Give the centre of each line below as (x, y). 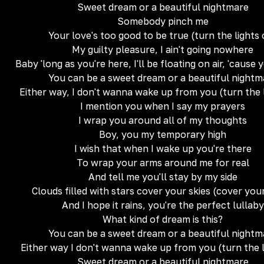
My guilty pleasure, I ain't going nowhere (163, 49)
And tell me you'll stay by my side (163, 177)
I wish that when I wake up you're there (163, 148)
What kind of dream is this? (163, 219)
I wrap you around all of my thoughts (163, 120)
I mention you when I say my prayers (163, 106)
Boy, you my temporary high (163, 134)
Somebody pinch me (163, 21)
